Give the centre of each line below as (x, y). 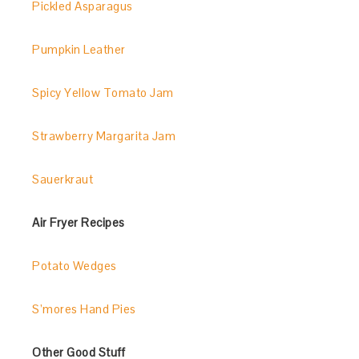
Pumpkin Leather (79, 49)
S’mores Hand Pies (84, 309)
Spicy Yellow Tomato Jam (103, 93)
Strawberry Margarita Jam (104, 136)
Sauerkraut (63, 179)
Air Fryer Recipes (79, 222)
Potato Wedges (75, 266)
